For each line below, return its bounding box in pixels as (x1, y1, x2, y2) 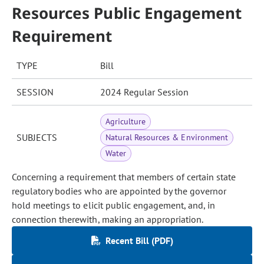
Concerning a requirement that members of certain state (12, 171, 236, 183)
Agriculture (105, 116, 146, 127)
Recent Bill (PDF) (105, 235, 173, 246)
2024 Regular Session (100, 86, 189, 98)
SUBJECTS (16, 131, 57, 143)
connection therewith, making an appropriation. (12, 213, 204, 225)
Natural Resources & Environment (105, 132, 228, 143)
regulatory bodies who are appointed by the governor (12, 185, 227, 197)
